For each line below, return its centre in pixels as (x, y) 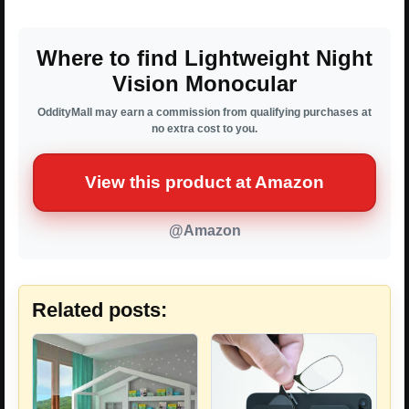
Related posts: (100, 310)
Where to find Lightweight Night (204, 58)
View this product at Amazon (204, 182)
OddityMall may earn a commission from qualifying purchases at (204, 112)
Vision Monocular (204, 84)
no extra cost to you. (204, 129)
